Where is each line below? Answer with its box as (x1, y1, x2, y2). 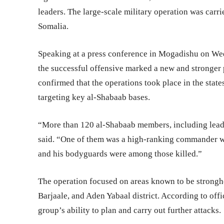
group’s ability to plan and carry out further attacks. (38, 205, 221, 215)
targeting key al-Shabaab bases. (38, 92, 150, 102)
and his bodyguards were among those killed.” (38, 149, 202, 159)
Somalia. (38, 21, 68, 31)
